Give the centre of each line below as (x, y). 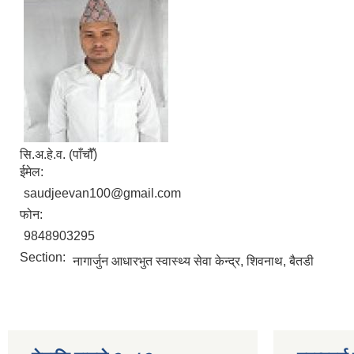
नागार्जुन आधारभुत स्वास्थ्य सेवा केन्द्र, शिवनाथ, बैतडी (193, 261)
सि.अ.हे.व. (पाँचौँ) (58, 154)
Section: (44, 257)
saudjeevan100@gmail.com (102, 193)
